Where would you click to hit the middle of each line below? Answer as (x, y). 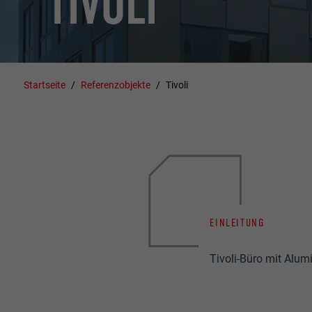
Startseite (45, 85)
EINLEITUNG (237, 222)
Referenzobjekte (116, 85)
